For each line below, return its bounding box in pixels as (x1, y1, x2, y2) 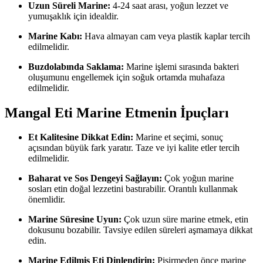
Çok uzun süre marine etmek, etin (122, 214, 248, 225)
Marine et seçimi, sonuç (133, 132, 223, 143)
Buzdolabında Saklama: (28, 61, 124, 72)
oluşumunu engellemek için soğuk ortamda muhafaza (28, 72, 225, 82)
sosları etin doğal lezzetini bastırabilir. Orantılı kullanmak (28, 184, 238, 194)
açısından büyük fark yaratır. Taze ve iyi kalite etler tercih (28, 143, 240, 153)
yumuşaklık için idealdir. (28, 11, 119, 21)
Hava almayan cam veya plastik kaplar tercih (82, 31, 250, 41)
